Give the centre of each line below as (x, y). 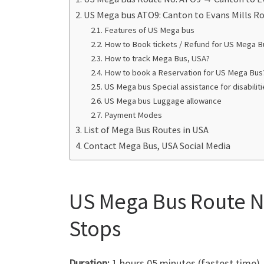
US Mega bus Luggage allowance (163, 101)
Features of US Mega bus (149, 30)
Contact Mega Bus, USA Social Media (157, 146)
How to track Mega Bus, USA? (157, 59)
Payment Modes (133, 115)
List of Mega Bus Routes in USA (146, 130)
